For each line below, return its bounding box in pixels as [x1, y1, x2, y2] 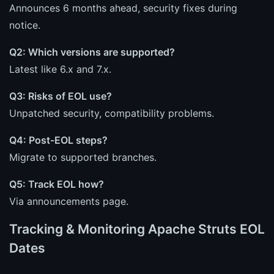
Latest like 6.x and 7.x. [9, 62, 111, 75]
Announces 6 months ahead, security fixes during [9, 1, 237, 14]
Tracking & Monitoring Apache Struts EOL [9, 221, 265, 237]
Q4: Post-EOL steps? [9, 133, 108, 146]
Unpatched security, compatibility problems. [9, 106, 214, 119]
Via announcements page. [9, 194, 128, 207]
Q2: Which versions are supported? [9, 45, 175, 58]
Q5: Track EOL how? [9, 177, 104, 190]
